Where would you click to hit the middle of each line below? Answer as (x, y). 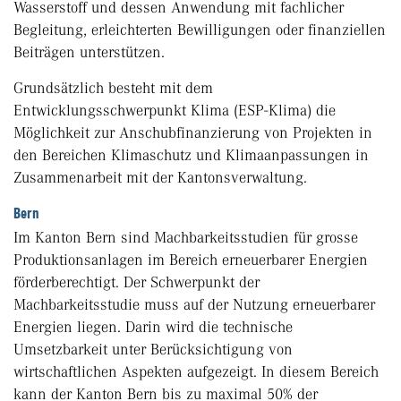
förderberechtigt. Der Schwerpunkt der (137, 282)
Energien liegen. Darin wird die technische (153, 327)
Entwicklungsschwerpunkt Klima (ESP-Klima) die (175, 111)
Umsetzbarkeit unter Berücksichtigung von (153, 350)
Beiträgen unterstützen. (89, 52)
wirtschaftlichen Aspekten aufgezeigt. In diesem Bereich (196, 372)
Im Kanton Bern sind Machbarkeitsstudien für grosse (186, 238)
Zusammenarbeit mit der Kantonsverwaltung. (160, 178)
